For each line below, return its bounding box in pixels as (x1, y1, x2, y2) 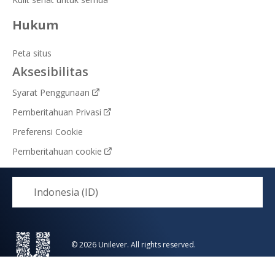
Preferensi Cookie (12, 125, 83, 137)
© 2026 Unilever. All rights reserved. (71, 239, 196, 250)
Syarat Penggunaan (12, 86, 90, 98)
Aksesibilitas (12, 63, 88, 80)
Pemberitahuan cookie (12, 145, 102, 157)
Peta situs (12, 47, 52, 59)
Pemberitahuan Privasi (12, 106, 101, 118)
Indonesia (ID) (34, 185, 98, 199)
